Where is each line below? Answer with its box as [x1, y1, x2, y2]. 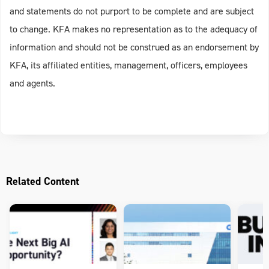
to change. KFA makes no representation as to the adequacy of [10, 23, 258, 35]
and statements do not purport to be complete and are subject [10, 5, 254, 17]
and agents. [10, 77, 55, 89]
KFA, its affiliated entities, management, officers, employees [10, 59, 247, 71]
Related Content [6, 174, 79, 189]
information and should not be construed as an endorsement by [10, 41, 259, 53]
